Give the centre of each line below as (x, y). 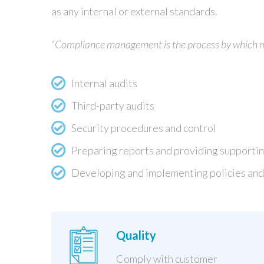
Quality (136, 235)
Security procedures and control (144, 128)
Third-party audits (113, 106)
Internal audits (104, 83)
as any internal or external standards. (134, 11)
